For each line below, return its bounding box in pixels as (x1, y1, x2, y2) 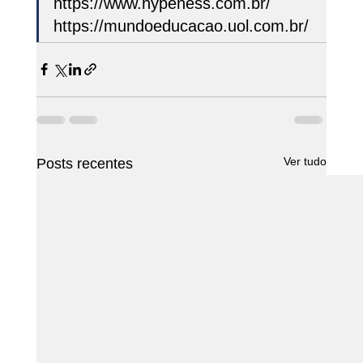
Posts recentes (36, 155, 133, 172)
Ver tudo (284, 154, 327, 168)
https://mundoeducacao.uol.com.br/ (53, 16, 314, 35)
